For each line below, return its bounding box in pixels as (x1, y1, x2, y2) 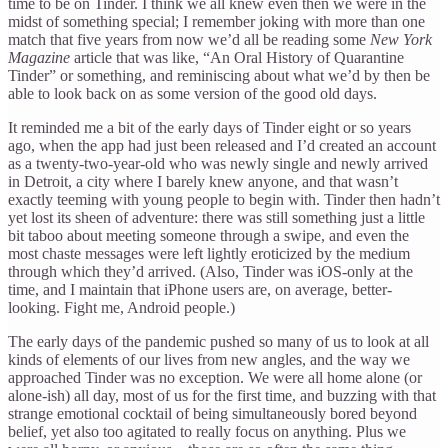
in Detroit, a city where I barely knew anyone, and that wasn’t (8, 172, 398, 190)
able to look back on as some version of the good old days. (8, 84, 377, 102)
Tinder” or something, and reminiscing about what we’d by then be (8, 66, 430, 84)
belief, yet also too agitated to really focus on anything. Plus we (8, 422, 406, 440)
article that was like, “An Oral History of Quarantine (74, 48, 404, 66)
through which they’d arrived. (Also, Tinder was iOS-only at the (8, 262, 413, 280)
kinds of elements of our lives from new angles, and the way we (8, 350, 410, 368)
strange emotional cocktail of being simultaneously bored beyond (8, 404, 417, 422)
